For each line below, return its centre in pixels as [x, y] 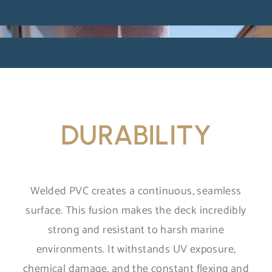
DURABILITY [136, 134]
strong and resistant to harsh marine [136, 230]
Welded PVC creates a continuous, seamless [136, 191]
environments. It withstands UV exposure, [136, 250]
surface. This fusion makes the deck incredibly [136, 211]
